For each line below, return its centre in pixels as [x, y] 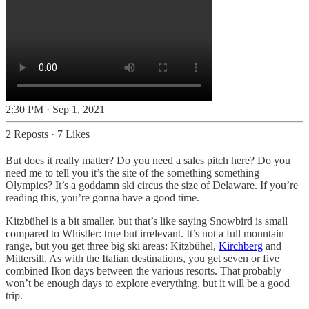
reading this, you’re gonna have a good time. [102, 197]
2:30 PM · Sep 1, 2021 [55, 109]
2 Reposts [27, 134]
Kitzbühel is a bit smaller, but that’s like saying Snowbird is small [147, 221]
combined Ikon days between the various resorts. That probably [143, 270]
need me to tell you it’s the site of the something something [132, 172]
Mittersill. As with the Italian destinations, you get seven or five [142, 258]
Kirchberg [241, 246]
